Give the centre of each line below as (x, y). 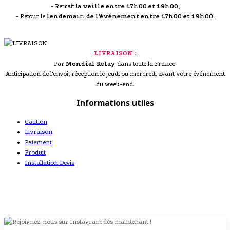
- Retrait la (66, 6)
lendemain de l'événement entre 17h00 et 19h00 (130, 17)
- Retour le (31, 17)
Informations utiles (115, 103)
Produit (35, 153)
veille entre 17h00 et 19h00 (130, 6)
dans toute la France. (146, 63)
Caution (36, 122)
